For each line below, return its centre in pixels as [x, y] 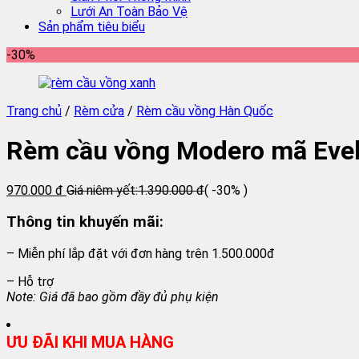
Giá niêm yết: [102, 191]
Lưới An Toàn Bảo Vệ [129, 11]
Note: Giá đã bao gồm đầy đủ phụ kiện [113, 296]
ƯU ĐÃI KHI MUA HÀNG [90, 342]
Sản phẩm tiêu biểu [92, 26]
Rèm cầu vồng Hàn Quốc [205, 111]
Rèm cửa [99, 111]
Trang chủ [34, 111]
